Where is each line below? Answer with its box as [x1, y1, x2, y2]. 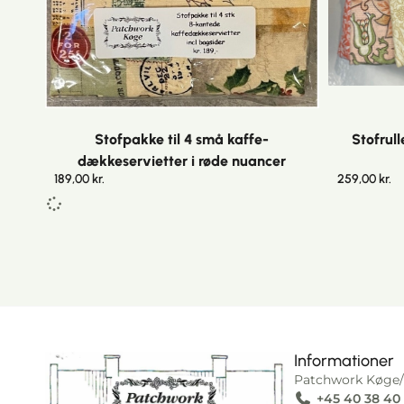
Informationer [294, 350, 395, 371]
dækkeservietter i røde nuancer [78, 151, 287, 170]
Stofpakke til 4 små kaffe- [95, 130, 270, 148]
